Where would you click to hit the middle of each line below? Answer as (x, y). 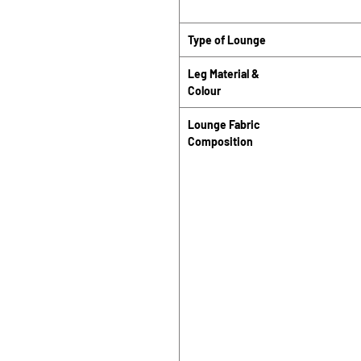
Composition (220, 141)
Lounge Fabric (224, 124)
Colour (204, 91)
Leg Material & (224, 74)
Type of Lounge (227, 40)
